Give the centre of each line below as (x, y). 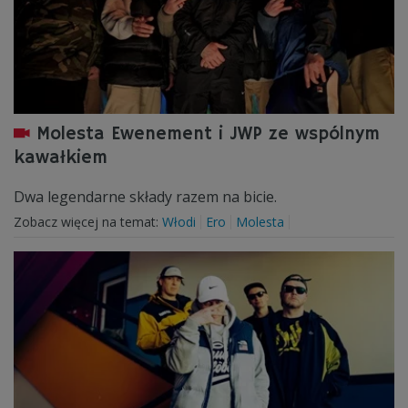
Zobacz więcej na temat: (88, 222)
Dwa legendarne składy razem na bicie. (145, 197)
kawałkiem (61, 158)
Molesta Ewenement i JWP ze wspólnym (208, 134)
